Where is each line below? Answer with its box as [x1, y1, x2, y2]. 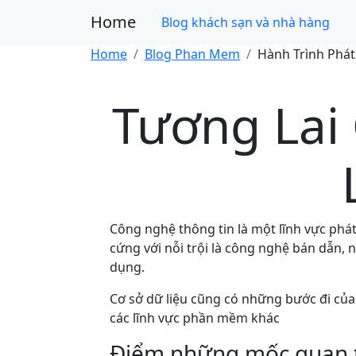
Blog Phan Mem [145, 45, 240, 63]
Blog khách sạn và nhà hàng [161, 14, 330, 31]
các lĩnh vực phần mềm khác [110, 309, 280, 327]
